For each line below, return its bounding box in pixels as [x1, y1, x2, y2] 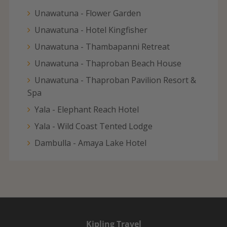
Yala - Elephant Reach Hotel [34, 103, 139, 115]
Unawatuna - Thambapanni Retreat [34, 41, 170, 52]
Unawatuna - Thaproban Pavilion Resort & [34, 74, 196, 86]
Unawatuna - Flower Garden [34, 7, 141, 19]
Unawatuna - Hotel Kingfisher [34, 24, 147, 35]
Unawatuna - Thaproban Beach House [34, 57, 181, 69]
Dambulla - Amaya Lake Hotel [34, 137, 146, 148]
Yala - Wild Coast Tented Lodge [34, 120, 153, 132]
